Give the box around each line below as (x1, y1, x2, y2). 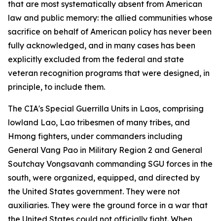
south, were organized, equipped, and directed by (8, 173, 200, 183)
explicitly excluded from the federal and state (8, 54, 184, 65)
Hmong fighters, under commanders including (8, 131, 183, 142)
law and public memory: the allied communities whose (8, 13, 213, 23)
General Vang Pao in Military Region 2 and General (8, 145, 202, 155)
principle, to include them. (8, 82, 105, 92)
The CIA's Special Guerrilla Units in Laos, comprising (8, 104, 204, 114)
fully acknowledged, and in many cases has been (8, 40, 195, 51)
